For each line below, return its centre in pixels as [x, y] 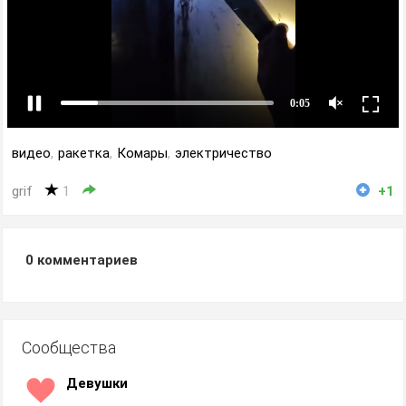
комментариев [86, 260]
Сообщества [69, 348]
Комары [142, 153]
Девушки [97, 383]
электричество [223, 153]
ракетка [84, 153]
